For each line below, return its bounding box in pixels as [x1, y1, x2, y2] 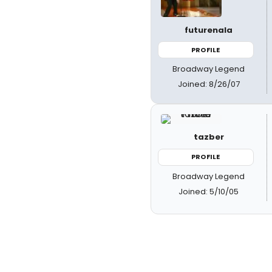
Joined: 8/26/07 [177, 78, 240, 90]
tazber [193, 131, 224, 143]
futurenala [185, 24, 233, 36]
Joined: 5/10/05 [178, 185, 239, 197]
